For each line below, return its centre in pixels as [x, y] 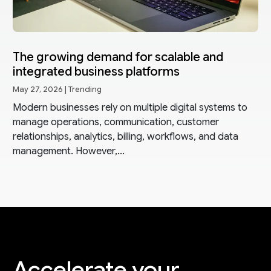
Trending [85, 89]
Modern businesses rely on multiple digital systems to [130, 107]
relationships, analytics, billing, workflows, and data [125, 136]
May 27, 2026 [38, 89]
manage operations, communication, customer [116, 122]
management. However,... [68, 151]
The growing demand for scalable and [118, 57]
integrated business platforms [96, 71]
